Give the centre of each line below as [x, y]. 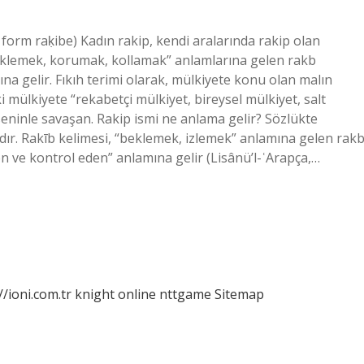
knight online [115, 294]
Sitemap [239, 294]
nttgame [185, 294]
